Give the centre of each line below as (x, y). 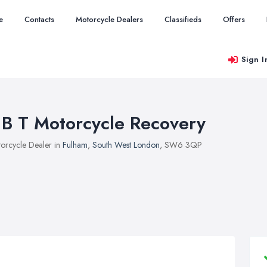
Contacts (39, 19)
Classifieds (183, 19)
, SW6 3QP (181, 145)
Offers (234, 19)
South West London (126, 145)
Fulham (75, 145)
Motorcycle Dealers (109, 19)
